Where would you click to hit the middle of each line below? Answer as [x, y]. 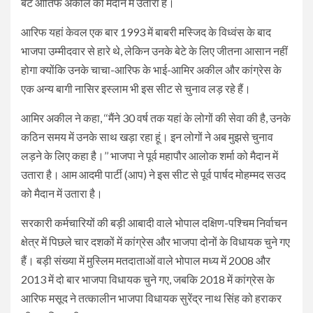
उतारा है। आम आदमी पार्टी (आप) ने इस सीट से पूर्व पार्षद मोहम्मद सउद [153, 174]
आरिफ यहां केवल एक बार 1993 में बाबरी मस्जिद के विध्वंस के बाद [146, 31]
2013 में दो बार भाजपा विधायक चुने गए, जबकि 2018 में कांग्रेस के [148, 279]
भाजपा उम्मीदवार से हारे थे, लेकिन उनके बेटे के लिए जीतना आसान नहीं [154, 50]
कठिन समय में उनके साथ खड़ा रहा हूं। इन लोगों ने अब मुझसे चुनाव [147, 136]
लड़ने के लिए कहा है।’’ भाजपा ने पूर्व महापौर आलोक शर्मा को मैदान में [150, 155]
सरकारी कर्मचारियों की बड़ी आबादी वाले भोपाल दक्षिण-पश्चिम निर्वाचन [154, 222]
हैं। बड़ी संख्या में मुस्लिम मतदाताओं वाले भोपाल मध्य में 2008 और [146, 260]
